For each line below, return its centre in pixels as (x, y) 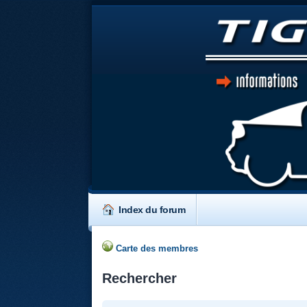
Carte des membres (156, 248)
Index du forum (152, 209)
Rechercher (140, 278)
